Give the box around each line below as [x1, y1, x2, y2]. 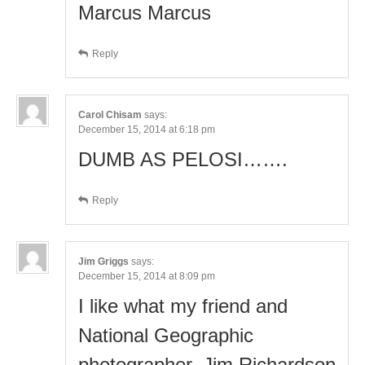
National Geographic [78, 323, 253, 346]
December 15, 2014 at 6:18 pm [78, 123, 215, 135]
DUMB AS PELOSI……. [78, 147, 288, 170]
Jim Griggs [78, 255, 129, 267]
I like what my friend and [78, 294, 288, 317]
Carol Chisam [78, 108, 142, 121]
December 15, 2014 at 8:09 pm [78, 270, 215, 282]
